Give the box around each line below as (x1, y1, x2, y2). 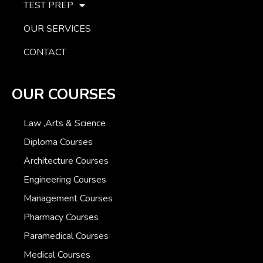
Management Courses (23, 192, 113, 205)
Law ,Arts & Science (23, 117, 106, 130)
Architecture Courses (23, 154, 109, 168)
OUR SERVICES (23, 22, 91, 36)
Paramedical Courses (23, 230, 109, 243)
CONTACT (23, 46, 66, 59)
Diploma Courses (23, 136, 93, 149)
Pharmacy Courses (23, 211, 99, 224)
